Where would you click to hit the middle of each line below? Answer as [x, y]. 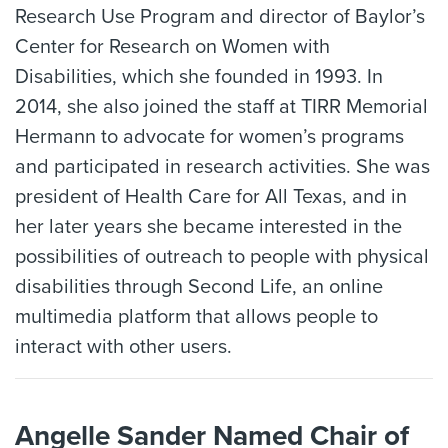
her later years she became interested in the [208, 226]
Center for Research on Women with [172, 46]
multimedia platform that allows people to [196, 316]
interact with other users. [123, 346]
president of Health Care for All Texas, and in [211, 196]
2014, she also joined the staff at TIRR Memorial [221, 106]
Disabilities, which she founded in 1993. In [199, 76]
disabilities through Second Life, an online [199, 286]
